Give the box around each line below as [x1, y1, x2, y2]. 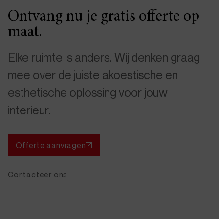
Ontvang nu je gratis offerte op [8, 9, 199, 25]
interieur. [8, 103, 51, 117]
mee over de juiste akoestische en [8, 68, 178, 82]
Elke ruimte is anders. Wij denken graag [8, 50, 200, 65]
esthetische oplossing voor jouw [8, 86, 168, 100]
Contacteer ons [8, 170, 68, 180]
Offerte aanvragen [16, 140, 86, 151]
